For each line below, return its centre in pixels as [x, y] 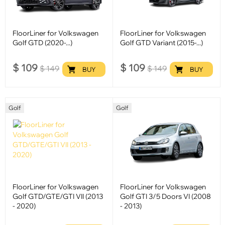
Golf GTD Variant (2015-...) [162, 43]
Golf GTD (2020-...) [43, 43]
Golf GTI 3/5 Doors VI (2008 [166, 196]
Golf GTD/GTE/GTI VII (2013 [58, 196]
